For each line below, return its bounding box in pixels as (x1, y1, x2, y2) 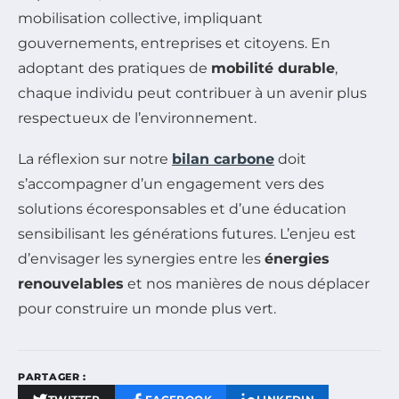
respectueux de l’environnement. (18, 110, 256, 127)
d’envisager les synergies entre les (18, 250, 265, 268)
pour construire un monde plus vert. (18, 300, 276, 318)
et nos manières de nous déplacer (124, 275, 370, 293)
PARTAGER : (18, 370, 86, 384)
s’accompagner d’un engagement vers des (18, 175, 324, 193)
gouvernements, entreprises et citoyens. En (18, 35, 330, 53)
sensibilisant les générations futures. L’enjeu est (18, 225, 356, 243)
